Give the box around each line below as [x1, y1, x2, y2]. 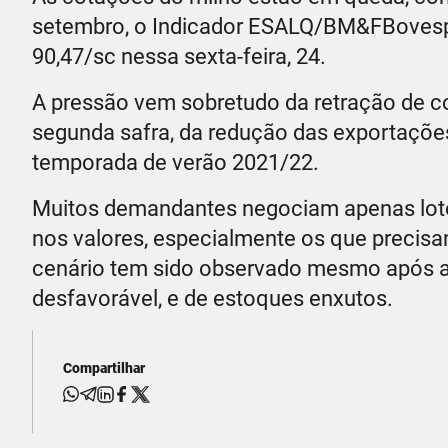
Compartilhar [63, 359, 145, 376]
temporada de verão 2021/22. [32, 149, 319, 175]
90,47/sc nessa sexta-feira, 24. [32, 43, 326, 69]
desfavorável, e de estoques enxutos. [32, 285, 393, 311]
